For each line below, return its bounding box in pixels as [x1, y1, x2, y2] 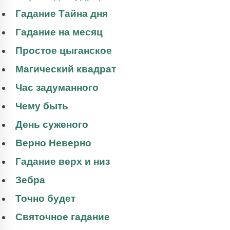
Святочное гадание [15, 212, 110, 223]
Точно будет [15, 193, 75, 204]
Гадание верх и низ [15, 156, 110, 167]
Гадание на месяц [15, 27, 103, 38]
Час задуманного [15, 82, 99, 93]
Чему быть [15, 101, 68, 112]
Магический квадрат [15, 64, 116, 75]
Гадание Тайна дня [15, 8, 108, 20]
